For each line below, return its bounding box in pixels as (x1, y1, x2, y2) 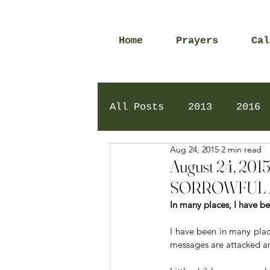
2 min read (221, 144, 262, 155)
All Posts (110, 101, 164, 113)
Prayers (176, 35, 218, 46)
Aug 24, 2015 (170, 144, 219, 155)
